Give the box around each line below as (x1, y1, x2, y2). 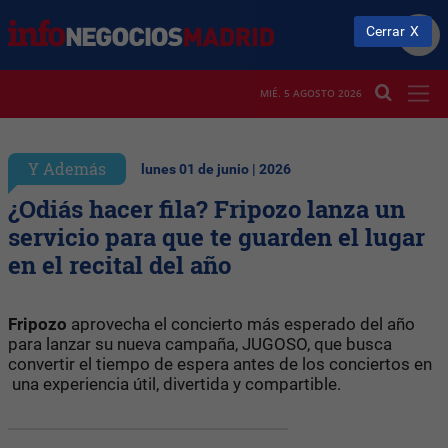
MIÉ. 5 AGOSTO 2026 (260, 86, 362, 101)
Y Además (28, 157, 106, 179)
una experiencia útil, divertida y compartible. (8, 373, 341, 394)
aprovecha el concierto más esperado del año (67, 313, 415, 334)
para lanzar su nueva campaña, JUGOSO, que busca (8, 333, 392, 354)
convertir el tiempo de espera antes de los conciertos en (8, 353, 432, 374)
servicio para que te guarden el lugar (8, 220, 425, 253)
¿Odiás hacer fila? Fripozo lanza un (8, 192, 405, 225)
